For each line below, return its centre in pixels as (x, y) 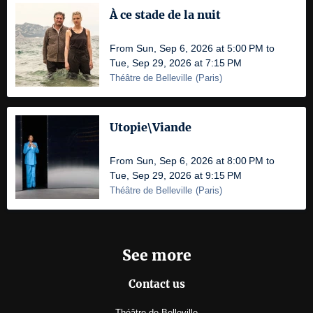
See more (156, 256)
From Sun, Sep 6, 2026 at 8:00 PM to (192, 161)
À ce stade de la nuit (165, 15)
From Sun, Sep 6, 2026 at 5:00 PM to (192, 48)
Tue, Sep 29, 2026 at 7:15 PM (176, 63)
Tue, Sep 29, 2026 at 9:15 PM (176, 175)
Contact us (156, 284)
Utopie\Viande (151, 127)
